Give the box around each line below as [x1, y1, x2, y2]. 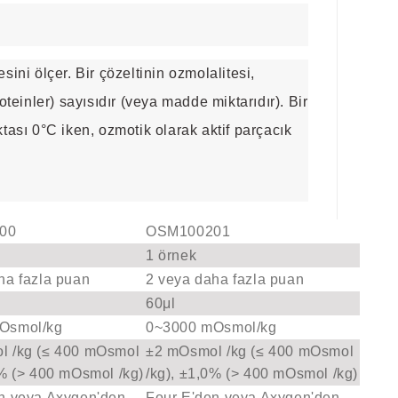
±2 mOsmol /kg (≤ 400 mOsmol [146, 344, 354, 360]
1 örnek [146, 248, 197, 264]
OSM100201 [146, 224, 231, 240]
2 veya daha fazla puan [146, 272, 305, 288]
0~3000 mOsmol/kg [146, 320, 277, 336]
